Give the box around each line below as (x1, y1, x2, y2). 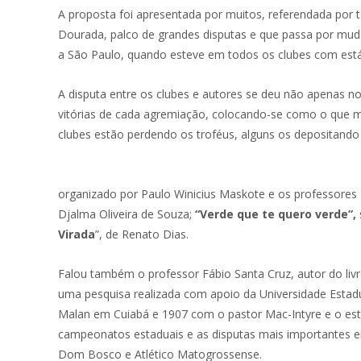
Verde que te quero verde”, (200, 206, 359, 222)
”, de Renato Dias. (95, 226, 189, 242)
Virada (58, 226, 95, 242)
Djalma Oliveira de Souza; (58, 206, 195, 222)
